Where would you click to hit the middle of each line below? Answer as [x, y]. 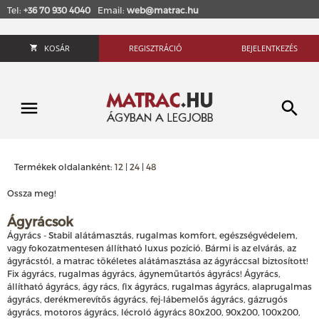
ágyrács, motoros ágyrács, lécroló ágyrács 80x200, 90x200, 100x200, [154, 312]
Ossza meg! [32, 193]
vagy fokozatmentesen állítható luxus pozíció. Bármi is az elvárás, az [152, 247]
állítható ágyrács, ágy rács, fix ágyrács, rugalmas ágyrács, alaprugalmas [159, 286]
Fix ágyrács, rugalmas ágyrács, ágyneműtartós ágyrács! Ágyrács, [144, 273]
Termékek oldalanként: [64, 166]
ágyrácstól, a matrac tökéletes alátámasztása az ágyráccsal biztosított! [159, 260]
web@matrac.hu [163, 10]
